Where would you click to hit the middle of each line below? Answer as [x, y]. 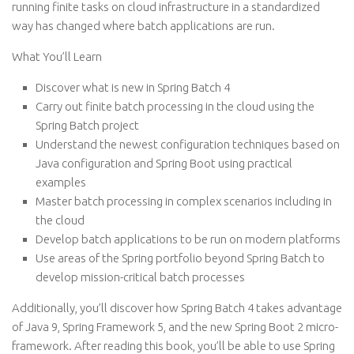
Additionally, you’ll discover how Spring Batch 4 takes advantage [177, 308]
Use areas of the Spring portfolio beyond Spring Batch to [180, 258]
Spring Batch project [87, 125]
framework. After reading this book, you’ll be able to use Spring [173, 346]
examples [61, 182]
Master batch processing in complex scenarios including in [184, 201]
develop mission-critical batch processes [140, 277]
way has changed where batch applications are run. [143, 26]
